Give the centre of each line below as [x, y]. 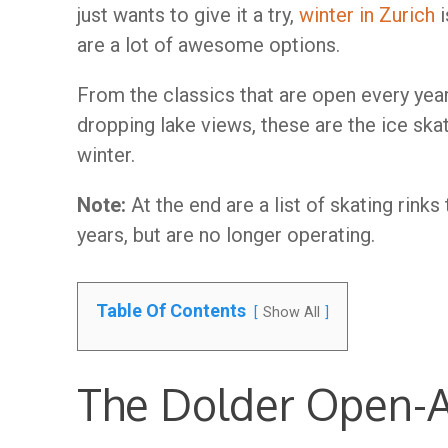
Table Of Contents [171, 310]
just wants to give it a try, [188, 15]
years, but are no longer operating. [226, 235]
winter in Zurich [367, 15]
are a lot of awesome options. [208, 45]
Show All [291, 312]
